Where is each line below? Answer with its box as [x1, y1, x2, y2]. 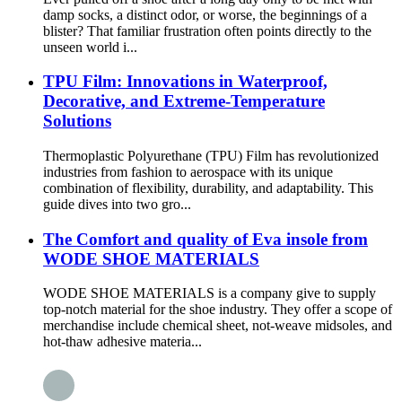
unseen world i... [43, 39, 137, 55]
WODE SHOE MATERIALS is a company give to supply [43, 285, 376, 301]
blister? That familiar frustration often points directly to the [43, 22, 371, 39]
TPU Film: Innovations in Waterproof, [43, 72, 328, 92]
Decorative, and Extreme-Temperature [43, 92, 325, 111]
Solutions [43, 111, 111, 131]
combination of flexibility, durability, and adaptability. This [43, 179, 373, 196]
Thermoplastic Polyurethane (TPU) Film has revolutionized [43, 147, 379, 163]
